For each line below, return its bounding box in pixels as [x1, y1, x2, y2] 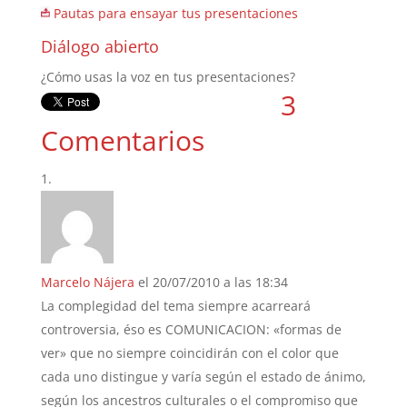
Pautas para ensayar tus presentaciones [53, 4, 298, 22]
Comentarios [40, 121, 204, 159]
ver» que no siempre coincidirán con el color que [40, 343, 339, 362]
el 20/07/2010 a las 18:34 [137, 273, 288, 291]
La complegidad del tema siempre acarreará [40, 296, 311, 314]
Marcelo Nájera [40, 273, 134, 291]
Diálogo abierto [40, 35, 159, 57]
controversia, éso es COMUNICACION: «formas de [40, 320, 342, 338]
